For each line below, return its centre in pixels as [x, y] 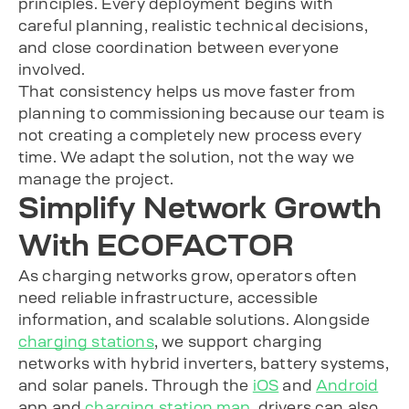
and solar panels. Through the [136, 385]
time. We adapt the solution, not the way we [186, 157]
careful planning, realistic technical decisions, [193, 25]
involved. [52, 69]
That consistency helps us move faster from [187, 91]
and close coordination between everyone [179, 47]
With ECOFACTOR [156, 245]
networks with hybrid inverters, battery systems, [204, 363]
